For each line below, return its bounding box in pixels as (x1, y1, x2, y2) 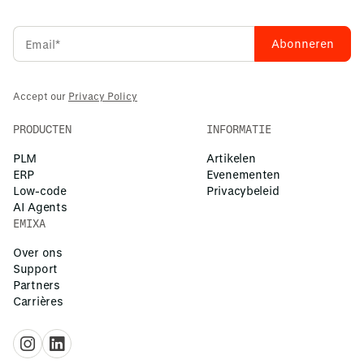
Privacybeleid (206, 184, 279, 198)
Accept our (13, 89, 68, 102)
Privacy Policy (68, 89, 137, 102)
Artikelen (206, 151, 256, 166)
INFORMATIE (206, 122, 271, 136)
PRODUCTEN (13, 122, 71, 136)
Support (13, 262, 58, 276)
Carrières (13, 294, 63, 309)
